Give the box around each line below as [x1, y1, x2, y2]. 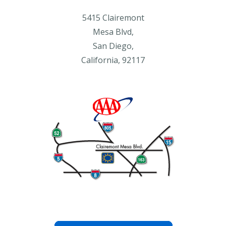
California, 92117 [81, 54, 145, 66]
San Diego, [92, 40, 134, 51]
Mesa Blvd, [92, 26, 134, 37]
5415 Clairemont [82, 12, 144, 23]
